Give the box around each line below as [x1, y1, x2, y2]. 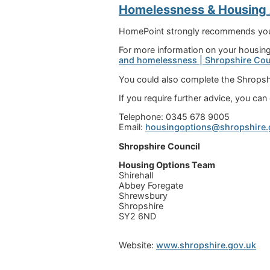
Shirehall [119, 170, 153, 181]
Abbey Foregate [119, 180, 183, 191]
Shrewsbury [119, 190, 168, 201]
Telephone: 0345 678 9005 [119, 111, 230, 122]
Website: [119, 240, 156, 251]
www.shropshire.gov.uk [156, 240, 256, 251]
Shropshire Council [119, 140, 200, 151]
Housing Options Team [119, 160, 215, 171]
